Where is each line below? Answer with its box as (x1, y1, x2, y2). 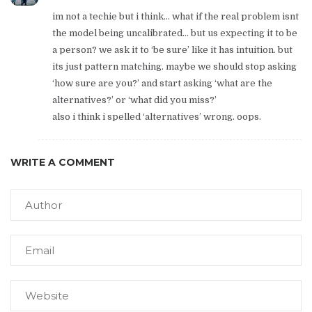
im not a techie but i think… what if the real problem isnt (52, 10, 299, 22)
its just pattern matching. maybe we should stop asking (52, 61, 297, 72)
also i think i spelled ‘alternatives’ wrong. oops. (52, 111, 261, 122)
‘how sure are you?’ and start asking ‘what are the (52, 77, 272, 88)
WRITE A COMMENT (10, 155, 115, 169)
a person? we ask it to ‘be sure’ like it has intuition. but (52, 44, 292, 55)
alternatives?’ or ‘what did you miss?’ (52, 94, 217, 105)
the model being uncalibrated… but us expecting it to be (52, 27, 297, 38)
